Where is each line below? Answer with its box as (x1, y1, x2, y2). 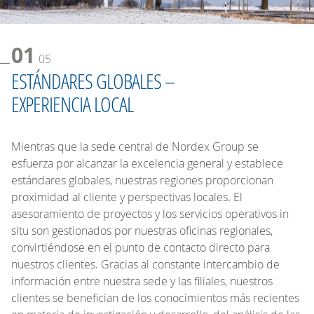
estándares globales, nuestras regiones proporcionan (11, 172, 273, 188)
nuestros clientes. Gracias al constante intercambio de (11, 256, 280, 272)
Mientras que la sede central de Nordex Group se (11, 138, 259, 154)
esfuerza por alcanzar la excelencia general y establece (11, 155, 283, 171)
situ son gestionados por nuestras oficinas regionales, (11, 222, 273, 238)
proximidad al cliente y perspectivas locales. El (11, 189, 243, 205)
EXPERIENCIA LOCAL (11, 90, 133, 118)
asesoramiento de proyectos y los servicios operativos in (11, 205, 289, 221)
